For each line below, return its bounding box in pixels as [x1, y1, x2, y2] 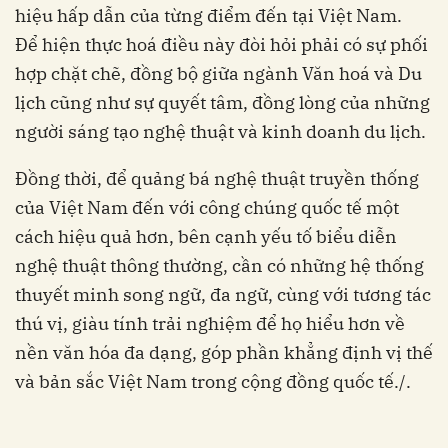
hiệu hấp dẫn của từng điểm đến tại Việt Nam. [15, 3, 402, 27]
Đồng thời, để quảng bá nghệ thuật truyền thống [15, 166, 419, 190]
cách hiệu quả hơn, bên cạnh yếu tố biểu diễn [15, 224, 397, 248]
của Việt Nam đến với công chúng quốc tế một [15, 195, 399, 219]
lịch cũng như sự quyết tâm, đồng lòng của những [15, 90, 430, 114]
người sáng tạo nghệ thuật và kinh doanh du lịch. [15, 119, 426, 143]
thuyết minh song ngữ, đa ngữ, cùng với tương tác [15, 282, 431, 306]
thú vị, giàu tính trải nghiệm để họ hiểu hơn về [15, 311, 405, 335]
